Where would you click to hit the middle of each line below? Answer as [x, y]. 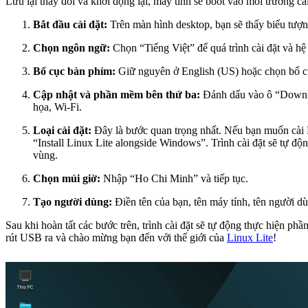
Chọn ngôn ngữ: [71, 48]
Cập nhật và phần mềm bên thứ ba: [117, 95]
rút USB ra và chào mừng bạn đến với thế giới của [116, 238]
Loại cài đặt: [62, 131]
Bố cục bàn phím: [74, 71]
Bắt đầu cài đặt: [70, 25]
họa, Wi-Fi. [57, 107]
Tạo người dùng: [73, 202]
